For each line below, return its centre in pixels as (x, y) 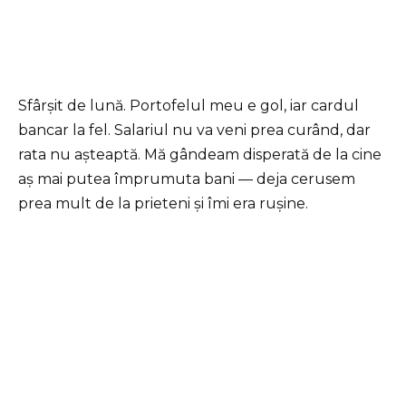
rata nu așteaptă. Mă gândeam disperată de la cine (200, 155)
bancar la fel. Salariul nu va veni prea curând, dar (194, 130)
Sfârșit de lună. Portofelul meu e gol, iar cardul (188, 106)
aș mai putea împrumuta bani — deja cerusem (187, 179)
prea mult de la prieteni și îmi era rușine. (163, 203)
